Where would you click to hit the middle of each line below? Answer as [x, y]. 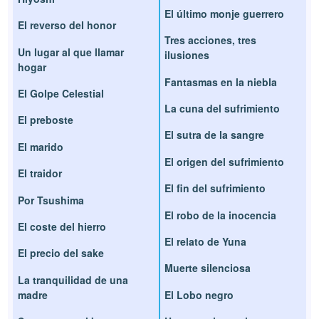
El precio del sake [61, 253]
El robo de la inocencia [220, 215]
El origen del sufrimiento [224, 161]
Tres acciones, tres [210, 40]
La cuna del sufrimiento [222, 109]
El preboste [46, 120]
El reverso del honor [67, 25]
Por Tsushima [51, 200]
